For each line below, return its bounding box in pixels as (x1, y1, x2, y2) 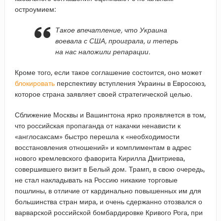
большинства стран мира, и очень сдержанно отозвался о (14, 196, 202, 206)
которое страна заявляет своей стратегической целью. (14, 89, 192, 99)
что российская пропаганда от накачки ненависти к (14, 120, 181, 130)
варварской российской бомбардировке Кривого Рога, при (14, 207, 203, 217)
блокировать (14, 78, 55, 88)
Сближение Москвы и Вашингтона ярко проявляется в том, (14, 110, 206, 119)
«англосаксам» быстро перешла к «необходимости (14, 131, 180, 141)
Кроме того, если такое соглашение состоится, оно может (14, 67, 202, 77)
